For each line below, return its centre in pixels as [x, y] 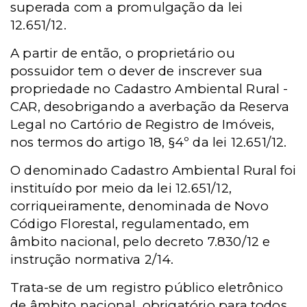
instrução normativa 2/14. [92, 260]
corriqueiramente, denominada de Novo [139, 206]
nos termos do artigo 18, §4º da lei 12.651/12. [149, 143]
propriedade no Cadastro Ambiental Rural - [149, 89]
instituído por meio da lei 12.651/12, [121, 188]
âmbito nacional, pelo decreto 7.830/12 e [140, 242]
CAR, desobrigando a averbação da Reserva [150, 107]
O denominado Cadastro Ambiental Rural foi [153, 171]
